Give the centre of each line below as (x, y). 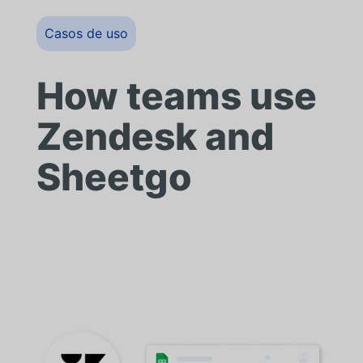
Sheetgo (113, 177)
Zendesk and (155, 136)
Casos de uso (86, 33)
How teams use (176, 96)
